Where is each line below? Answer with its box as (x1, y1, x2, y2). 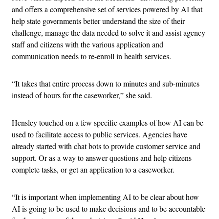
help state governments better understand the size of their (12, 15, 185, 26)
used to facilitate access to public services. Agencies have (12, 129, 187, 139)
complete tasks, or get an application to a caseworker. (12, 164, 175, 175)
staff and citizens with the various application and (12, 39, 163, 49)
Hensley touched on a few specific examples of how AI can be (12, 117, 203, 128)
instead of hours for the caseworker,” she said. (12, 89, 152, 100)
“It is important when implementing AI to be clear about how (12, 191, 199, 202)
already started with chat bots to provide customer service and (12, 140, 200, 151)
